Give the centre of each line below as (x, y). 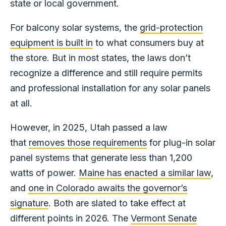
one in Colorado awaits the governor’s (108, 188)
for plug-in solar (181, 143)
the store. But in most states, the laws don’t (100, 58)
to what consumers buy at (148, 43)
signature (29, 203)
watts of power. (44, 173)
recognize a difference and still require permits (106, 73)
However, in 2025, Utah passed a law (89, 128)
